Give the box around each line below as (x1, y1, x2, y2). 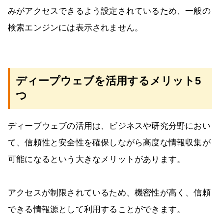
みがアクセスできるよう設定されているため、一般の (8, 6, 211, 16)
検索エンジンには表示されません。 (8, 23, 143, 33)
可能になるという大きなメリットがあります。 (8, 155, 186, 165)
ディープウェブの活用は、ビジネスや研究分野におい (8, 121, 211, 131)
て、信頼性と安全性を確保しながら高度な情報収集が (8, 138, 211, 148)
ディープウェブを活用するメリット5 (16, 75, 201, 87)
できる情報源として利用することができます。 (8, 205, 186, 215)
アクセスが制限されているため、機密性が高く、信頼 (8, 188, 211, 198)
